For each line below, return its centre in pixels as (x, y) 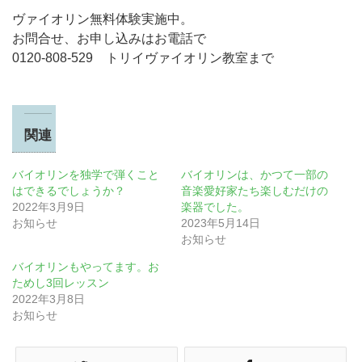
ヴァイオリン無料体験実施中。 (103, 19)
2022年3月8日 (48, 299)
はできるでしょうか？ (69, 190)
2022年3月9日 (48, 206)
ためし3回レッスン (61, 282)
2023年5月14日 (221, 223)
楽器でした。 (215, 206)
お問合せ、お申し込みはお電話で (109, 38)
